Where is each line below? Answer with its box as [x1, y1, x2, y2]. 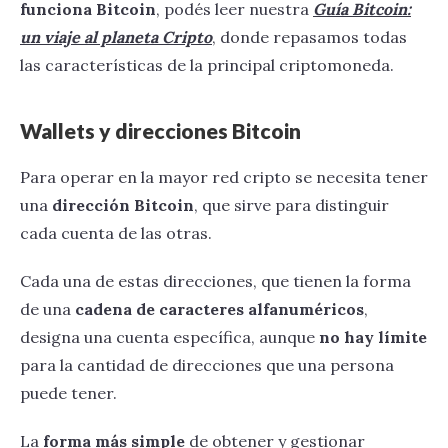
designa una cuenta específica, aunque [20, 326, 319, 347]
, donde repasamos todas [212, 26, 407, 47]
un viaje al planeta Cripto [20, 26, 212, 47]
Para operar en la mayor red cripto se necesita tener [20, 166, 428, 187]
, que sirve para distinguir [194, 194, 389, 215]
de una [20, 298, 75, 319]
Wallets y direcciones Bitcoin [20, 117, 301, 143]
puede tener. [20, 382, 117, 403]
